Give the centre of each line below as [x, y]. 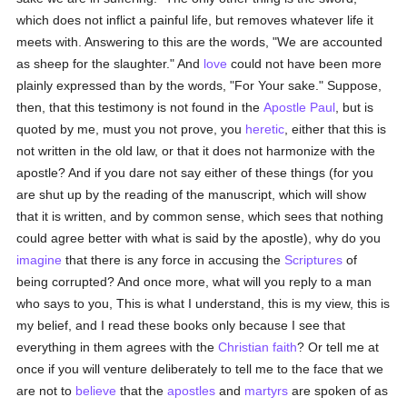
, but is [355, 107]
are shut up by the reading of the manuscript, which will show [192, 194]
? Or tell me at [338, 347]
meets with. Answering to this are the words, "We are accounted [200, 42]
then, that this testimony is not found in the [140, 107]
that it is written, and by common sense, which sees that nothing [200, 216]
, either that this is [336, 129]
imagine [40, 260]
